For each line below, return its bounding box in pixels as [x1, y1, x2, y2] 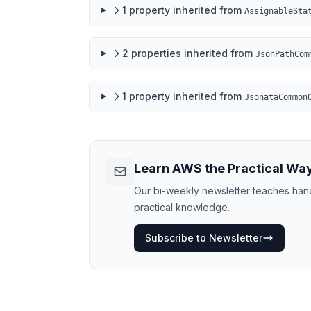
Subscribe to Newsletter [145, 232, 262, 244]
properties [131, 47, 181, 59]
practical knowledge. [134, 201, 230, 213]
